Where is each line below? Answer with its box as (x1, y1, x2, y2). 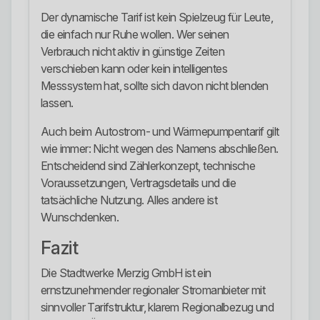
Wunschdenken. (41, 210, 119, 225)
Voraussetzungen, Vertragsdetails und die (41, 176, 236, 191)
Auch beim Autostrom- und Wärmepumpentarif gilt (41, 124, 279, 139)
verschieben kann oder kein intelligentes (41, 61, 227, 76)
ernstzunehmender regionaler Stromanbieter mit (41, 283, 265, 298)
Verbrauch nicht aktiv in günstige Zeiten (41, 44, 224, 59)
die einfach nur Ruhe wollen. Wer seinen (41, 27, 229, 42)
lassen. (41, 96, 74, 111)
